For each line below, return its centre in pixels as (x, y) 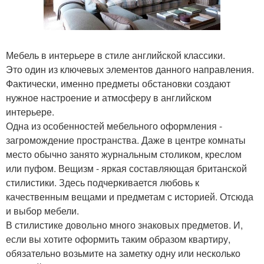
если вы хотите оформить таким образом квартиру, (118, 239)
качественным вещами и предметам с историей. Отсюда (130, 196)
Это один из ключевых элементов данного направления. (130, 69)
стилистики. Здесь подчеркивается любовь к (103, 182)
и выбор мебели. (42, 210)
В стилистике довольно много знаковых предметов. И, (124, 225)
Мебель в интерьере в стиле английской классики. (115, 55)
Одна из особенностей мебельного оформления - (114, 126)
